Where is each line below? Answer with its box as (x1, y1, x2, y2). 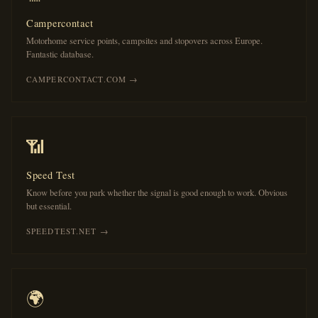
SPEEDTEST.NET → (26, 226, 109, 236)
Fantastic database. (26, 48, 94, 60)
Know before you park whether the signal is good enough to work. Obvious (26, 187, 287, 199)
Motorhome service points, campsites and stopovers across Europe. (26, 35, 263, 47)
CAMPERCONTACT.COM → (26, 74, 138, 84)
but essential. (26, 200, 72, 212)
